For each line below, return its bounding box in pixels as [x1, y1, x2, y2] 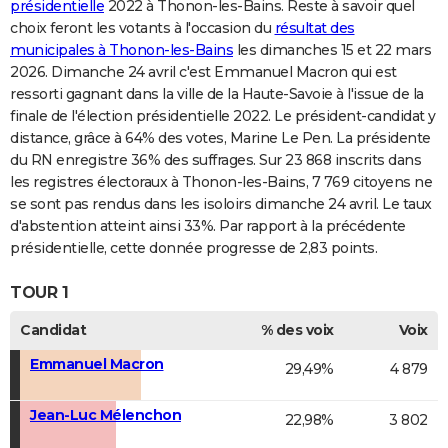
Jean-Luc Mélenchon [30, 405, 181, 424]
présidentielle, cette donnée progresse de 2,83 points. [10, 239, 377, 258]
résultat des [274, 19, 355, 38]
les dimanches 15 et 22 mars [233, 41, 431, 60]
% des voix [260, 320, 334, 339]
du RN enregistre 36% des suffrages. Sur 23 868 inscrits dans [10, 151, 421, 170]
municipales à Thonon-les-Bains [10, 41, 233, 60]
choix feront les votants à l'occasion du [10, 19, 275, 38]
